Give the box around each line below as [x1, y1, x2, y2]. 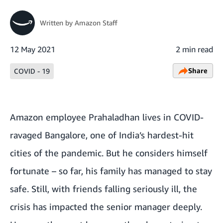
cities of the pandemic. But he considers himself [10, 147, 208, 158]
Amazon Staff [75, 18, 117, 27]
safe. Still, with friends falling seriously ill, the [10, 183, 197, 194]
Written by [40, 18, 75, 27]
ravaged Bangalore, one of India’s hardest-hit [10, 129, 194, 140]
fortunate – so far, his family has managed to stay [10, 165, 212, 176]
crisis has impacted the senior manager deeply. [10, 201, 202, 212]
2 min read [176, 44, 213, 54]
